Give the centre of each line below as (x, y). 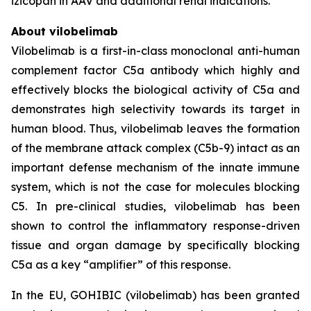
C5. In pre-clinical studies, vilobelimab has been (155, 206)
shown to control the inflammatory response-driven (155, 226)
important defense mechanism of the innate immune (155, 167)
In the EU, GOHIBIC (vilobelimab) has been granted (155, 295)
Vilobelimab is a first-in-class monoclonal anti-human (155, 51)
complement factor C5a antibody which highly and (155, 70)
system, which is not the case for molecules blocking (155, 187)
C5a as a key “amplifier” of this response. (121, 264)
